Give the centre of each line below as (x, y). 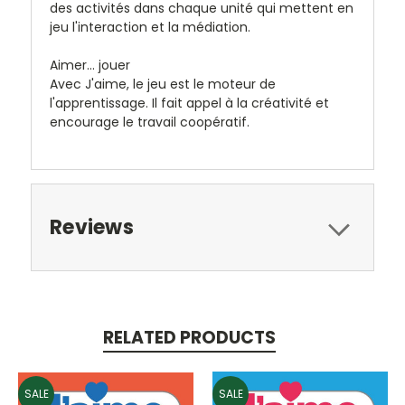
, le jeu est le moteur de (201, 84)
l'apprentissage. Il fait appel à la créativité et (189, 103)
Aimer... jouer (90, 65)
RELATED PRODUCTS (189, 337)
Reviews (92, 227)
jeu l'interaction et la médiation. (150, 27)
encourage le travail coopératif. (150, 122)
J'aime (106, 84)
